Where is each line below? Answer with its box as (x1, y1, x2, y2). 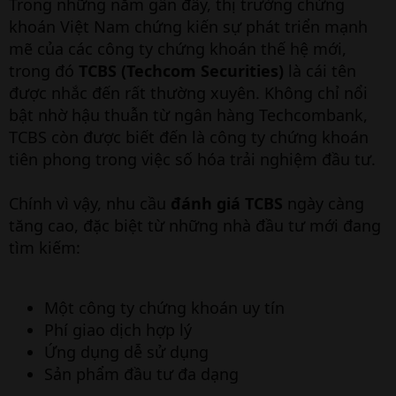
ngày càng (283, 193, 364, 214)
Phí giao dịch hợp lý (44, 319, 192, 340)
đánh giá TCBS (171, 193, 283, 214)
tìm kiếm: (9, 237, 80, 258)
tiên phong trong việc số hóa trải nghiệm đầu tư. (9, 148, 376, 170)
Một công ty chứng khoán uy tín (44, 297, 285, 318)
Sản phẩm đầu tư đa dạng (44, 363, 239, 385)
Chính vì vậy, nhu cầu (9, 193, 171, 214)
